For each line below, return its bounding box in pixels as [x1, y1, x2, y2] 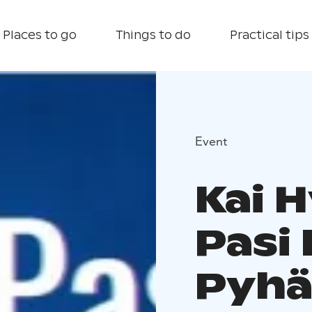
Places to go [3, 28, 77, 42]
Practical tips [230, 28, 309, 42]
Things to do [116, 28, 191, 42]
